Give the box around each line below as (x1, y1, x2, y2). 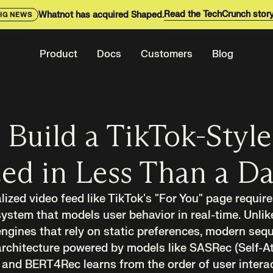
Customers (141, 48, 193, 60)
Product (40, 48, 77, 60)
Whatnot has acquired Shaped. (38, 9, 164, 20)
